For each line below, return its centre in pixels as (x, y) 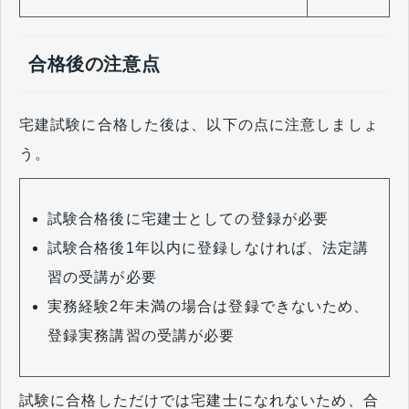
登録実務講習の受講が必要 (142, 336)
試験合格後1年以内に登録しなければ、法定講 (209, 248)
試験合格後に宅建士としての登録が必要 (189, 219)
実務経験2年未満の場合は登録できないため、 (209, 307)
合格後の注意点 (94, 64)
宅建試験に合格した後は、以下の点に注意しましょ (199, 125)
